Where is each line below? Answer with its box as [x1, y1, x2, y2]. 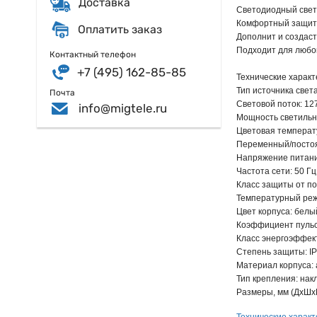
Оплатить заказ [78, 23, 162, 37]
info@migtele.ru [78, 100, 167, 115]
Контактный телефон [50, 50, 136, 60]
